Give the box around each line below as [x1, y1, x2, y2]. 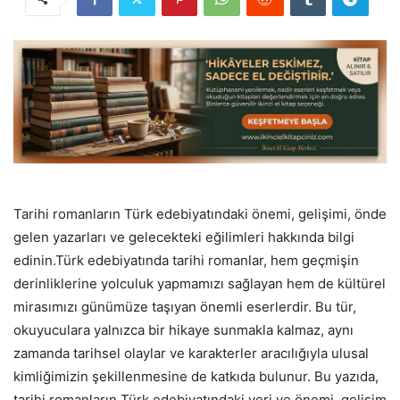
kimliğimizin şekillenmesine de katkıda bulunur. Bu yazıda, [13, 368, 379, 386]
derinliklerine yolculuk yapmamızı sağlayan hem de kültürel [13, 275, 386, 293]
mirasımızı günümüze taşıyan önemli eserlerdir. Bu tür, [13, 298, 356, 316]
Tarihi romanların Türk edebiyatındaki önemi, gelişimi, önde [13, 205, 387, 223]
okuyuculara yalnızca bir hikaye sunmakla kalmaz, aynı [13, 321, 354, 339]
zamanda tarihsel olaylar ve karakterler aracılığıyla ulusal [13, 345, 369, 362]
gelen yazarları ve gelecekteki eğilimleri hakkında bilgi [13, 229, 354, 246]
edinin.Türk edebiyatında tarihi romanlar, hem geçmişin [13, 252, 359, 270]
